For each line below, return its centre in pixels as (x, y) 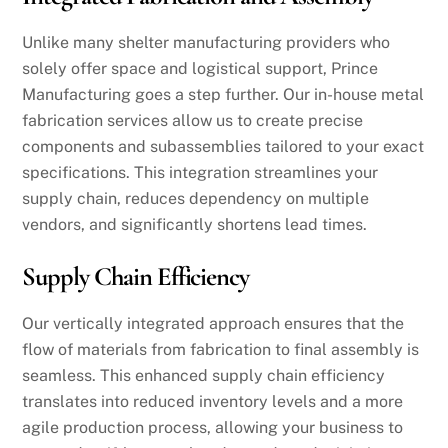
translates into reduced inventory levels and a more (213, 401)
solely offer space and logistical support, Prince (200, 68)
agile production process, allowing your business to (213, 427)
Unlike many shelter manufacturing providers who (206, 42)
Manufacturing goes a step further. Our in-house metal (223, 94)
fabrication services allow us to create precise (193, 120)
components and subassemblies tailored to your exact (223, 146)
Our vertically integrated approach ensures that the (213, 323)
